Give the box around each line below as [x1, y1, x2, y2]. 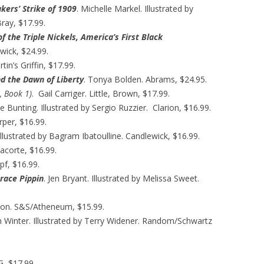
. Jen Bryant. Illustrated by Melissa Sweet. [44, 173, 199, 184]
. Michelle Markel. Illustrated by [77, 3, 193, 14]
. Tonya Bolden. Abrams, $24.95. [84, 74, 207, 85]
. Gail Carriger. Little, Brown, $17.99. [32, 88, 170, 99]
